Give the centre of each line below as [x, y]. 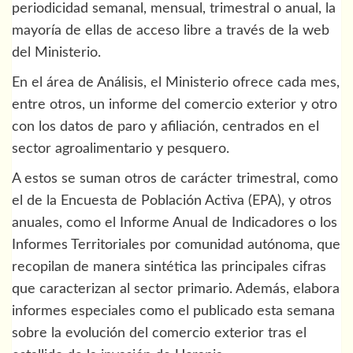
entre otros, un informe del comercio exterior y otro [175, 105]
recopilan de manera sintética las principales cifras [169, 268]
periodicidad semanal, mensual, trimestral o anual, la [174, 9]
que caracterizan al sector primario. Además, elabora [176, 290]
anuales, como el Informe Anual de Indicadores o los [175, 223]
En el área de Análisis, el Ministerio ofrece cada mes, [176, 83]
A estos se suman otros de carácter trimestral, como [175, 179]
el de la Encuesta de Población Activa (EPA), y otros [172, 201]
